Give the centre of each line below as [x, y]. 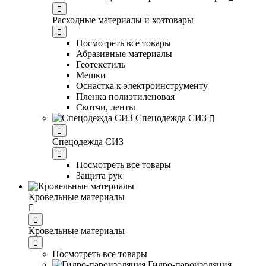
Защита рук [99, 175]
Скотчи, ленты [106, 107]
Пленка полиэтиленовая [125, 97]
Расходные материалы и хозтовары [123, 20]
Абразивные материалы [124, 54]
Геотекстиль [101, 65]
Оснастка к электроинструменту [142, 86]
